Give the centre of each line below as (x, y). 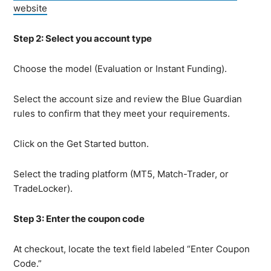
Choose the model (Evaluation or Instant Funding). (120, 68)
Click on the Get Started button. (81, 143)
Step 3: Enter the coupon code (79, 218)
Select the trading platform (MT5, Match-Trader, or (121, 174)
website (31, 8)
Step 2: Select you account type (83, 38)
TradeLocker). (43, 188)
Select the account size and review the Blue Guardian (128, 99)
